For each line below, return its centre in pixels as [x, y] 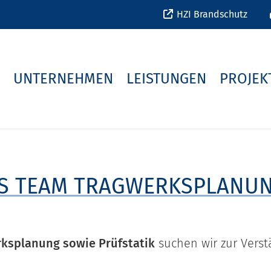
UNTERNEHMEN [63, 79]
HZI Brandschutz [211, 14]
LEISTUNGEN [166, 79]
